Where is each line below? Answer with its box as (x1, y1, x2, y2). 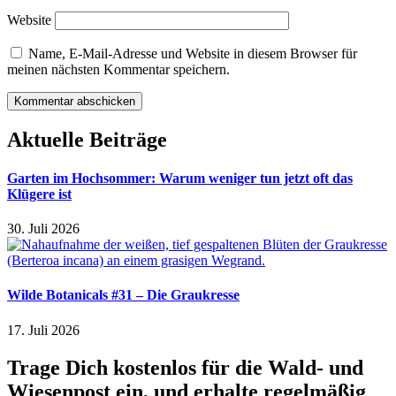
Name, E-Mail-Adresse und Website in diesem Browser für (28, 45, 357, 61)
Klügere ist (7, 186, 72, 202)
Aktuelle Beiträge (7, 127, 167, 151)
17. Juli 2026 (7, 322, 80, 338)
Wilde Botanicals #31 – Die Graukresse (7, 287, 240, 303)
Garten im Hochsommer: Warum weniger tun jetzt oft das (7, 170, 353, 186)
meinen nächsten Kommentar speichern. (7, 61, 230, 77)
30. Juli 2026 (7, 221, 80, 237)
